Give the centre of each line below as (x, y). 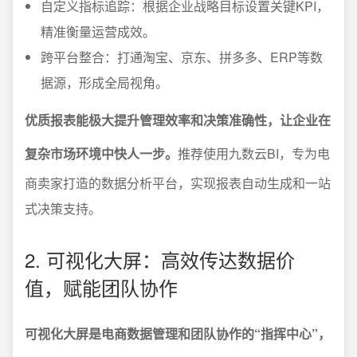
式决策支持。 (63, 208)
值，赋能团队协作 (101, 287)
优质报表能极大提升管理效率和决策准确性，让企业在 (178, 120)
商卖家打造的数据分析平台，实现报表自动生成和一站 (178, 183)
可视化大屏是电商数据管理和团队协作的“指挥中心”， (178, 333)
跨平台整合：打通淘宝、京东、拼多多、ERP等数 (182, 57)
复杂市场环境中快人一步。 (101, 153)
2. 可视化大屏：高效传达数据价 (160, 259)
